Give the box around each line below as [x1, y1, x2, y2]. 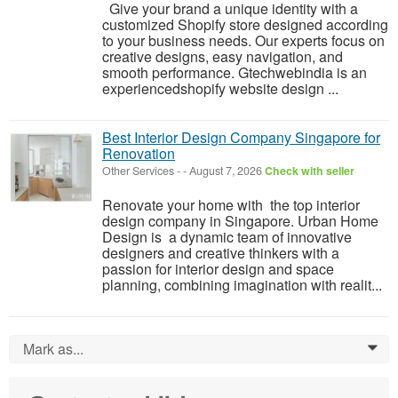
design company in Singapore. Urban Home [102, 211, 378, 232]
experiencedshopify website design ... [102, 78, 338, 99]
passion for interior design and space [102, 259, 334, 280]
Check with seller [265, 163, 354, 179]
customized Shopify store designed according [102, 14, 388, 36]
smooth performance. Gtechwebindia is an [102, 62, 367, 84]
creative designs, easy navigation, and [102, 46, 343, 68]
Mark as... [23, 338, 84, 360]
